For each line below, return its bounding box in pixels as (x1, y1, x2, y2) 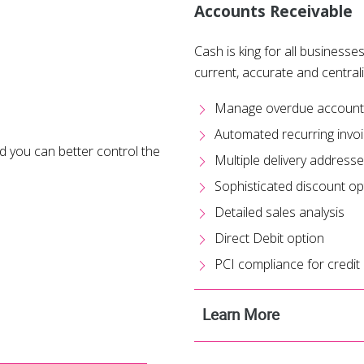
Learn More (202, 304, 279, 326)
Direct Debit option (214, 229, 324, 248)
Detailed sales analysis (214, 203, 344, 222)
